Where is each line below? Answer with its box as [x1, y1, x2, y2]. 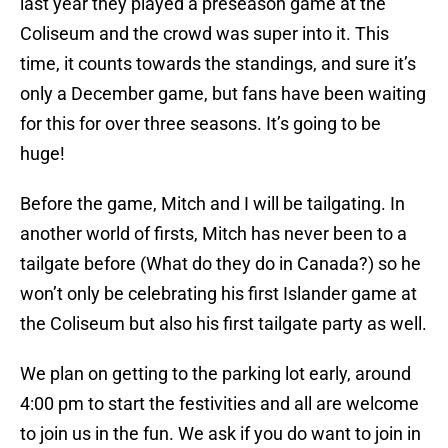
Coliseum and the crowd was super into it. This [20, 23, 389, 45]
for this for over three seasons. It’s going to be [20, 113, 381, 135]
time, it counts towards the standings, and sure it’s [20, 53, 416, 75]
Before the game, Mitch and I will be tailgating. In [20, 193, 405, 215]
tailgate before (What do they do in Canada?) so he [20, 253, 421, 275]
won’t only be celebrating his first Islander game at [20, 283, 417, 305]
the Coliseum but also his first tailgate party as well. [20, 313, 427, 335]
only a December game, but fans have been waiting [20, 83, 426, 105]
